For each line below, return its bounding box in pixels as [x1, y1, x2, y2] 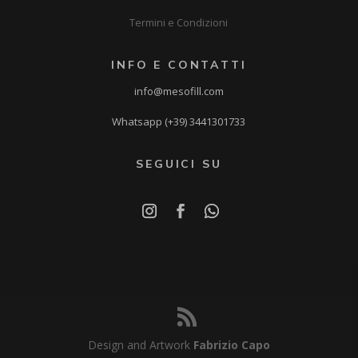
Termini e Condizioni [129, 14, 229, 30]
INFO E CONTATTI [111, 57, 247, 72]
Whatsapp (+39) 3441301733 [112, 113, 246, 129]
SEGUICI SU [136, 156, 222, 171]
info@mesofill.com [133, 83, 224, 98]
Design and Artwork [87, 336, 193, 352]
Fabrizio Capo [193, 336, 270, 352]
